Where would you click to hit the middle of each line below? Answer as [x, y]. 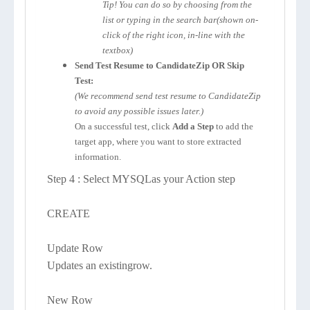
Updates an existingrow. [100, 265]
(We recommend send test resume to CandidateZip [168, 96]
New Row [70, 300]
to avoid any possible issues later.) [139, 111]
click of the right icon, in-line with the [174, 35]
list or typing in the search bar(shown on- [180, 20]
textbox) [118, 50]
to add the [235, 126]
